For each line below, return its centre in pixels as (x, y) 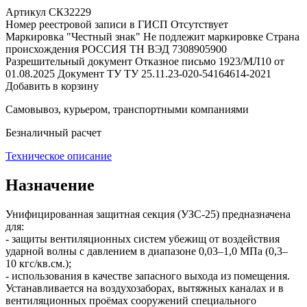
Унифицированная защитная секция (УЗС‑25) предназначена (148, 214)
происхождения (42, 49)
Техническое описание (59, 156)
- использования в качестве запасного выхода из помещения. (148, 275)
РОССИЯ (104, 49)
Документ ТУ (89, 73)
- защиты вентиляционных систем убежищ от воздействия (143, 238)
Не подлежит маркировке (203, 36)
